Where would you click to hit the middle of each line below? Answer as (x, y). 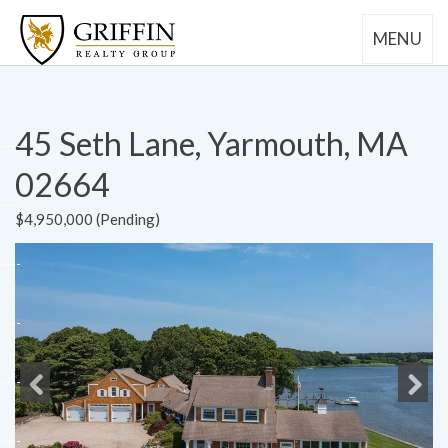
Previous (53, 421)
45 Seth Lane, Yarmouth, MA (211, 143)
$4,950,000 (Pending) (87, 218)
